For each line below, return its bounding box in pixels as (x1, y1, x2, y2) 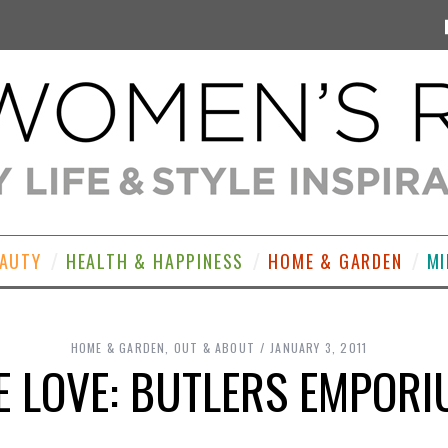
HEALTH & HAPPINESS (65, 248, 245, 274)
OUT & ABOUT (173, 339, 255, 356)
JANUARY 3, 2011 (270, 339, 368, 356)
